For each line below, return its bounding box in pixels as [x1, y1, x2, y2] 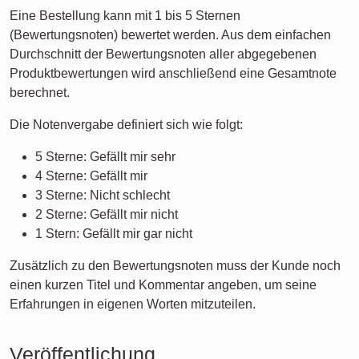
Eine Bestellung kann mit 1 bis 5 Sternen [10, 9, 240, 22]
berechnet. [10, 86, 70, 99]
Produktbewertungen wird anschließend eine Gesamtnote [10, 67, 337, 80]
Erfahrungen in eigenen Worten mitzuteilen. [10, 297, 256, 311]
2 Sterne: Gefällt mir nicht [35, 208, 178, 221]
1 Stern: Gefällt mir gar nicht [35, 227, 192, 240]
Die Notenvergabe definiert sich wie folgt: [10, 118, 243, 131]
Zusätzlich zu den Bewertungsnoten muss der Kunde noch [10, 259, 341, 272]
